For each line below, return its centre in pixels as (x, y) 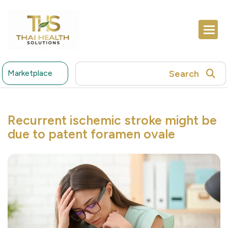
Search (184, 74)
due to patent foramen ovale (91, 134)
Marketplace (30, 73)
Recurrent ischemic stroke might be (112, 120)
